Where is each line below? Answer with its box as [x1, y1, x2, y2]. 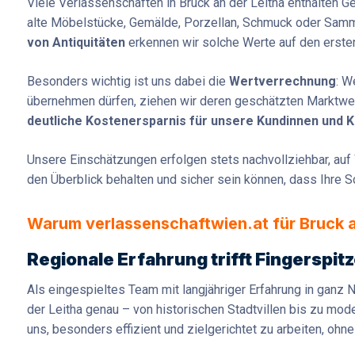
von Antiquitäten [27, 35, 125, 51]
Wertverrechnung [229, 74, 336, 90]
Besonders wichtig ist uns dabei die [27, 74, 229, 90]
